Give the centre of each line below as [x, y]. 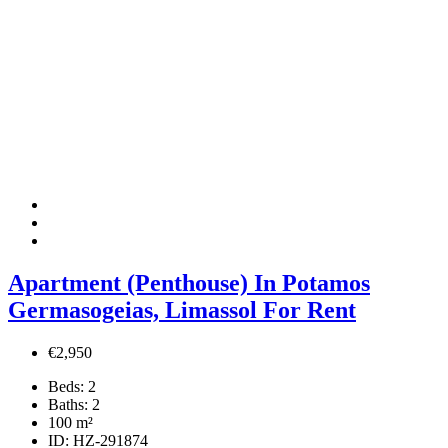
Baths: [68, 405]
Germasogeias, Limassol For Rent [182, 310]
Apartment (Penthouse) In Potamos [189, 283]
